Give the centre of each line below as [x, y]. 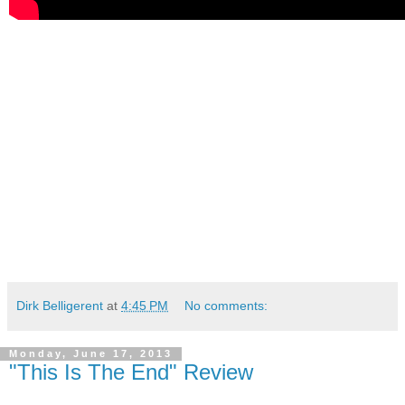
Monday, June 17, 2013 [91, 354]
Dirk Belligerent [60, 305]
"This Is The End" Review [131, 372]
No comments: [226, 305]
